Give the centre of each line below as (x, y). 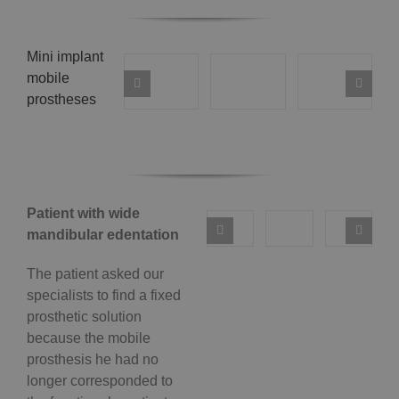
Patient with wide (83, 214)
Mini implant (65, 56)
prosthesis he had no (93, 360)
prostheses (61, 99)
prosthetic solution (84, 317)
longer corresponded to (100, 381)
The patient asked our (95, 274)
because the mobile (89, 338)
